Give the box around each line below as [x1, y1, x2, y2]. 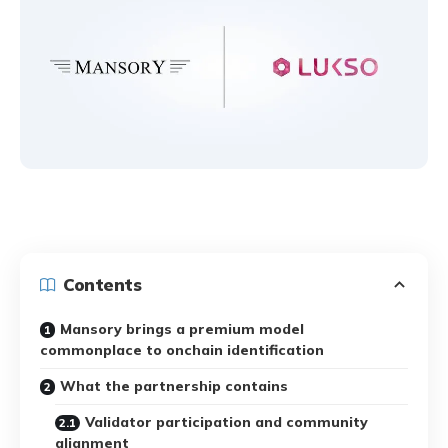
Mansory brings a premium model [60, 319, 304, 338]
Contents [63, 274, 141, 295]
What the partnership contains [60, 376, 288, 395]
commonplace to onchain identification [40, 340, 324, 359]
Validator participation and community [85, 412, 368, 431]
